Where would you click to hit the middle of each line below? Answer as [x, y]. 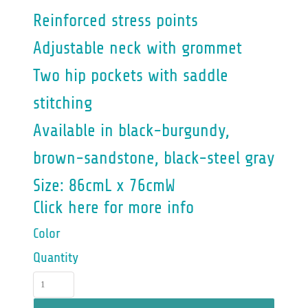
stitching [63, 103]
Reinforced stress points [115, 21]
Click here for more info [113, 208]
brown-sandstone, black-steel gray [154, 158]
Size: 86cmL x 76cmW [104, 186]
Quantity [56, 257]
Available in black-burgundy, [131, 131]
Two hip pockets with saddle [131, 76]
